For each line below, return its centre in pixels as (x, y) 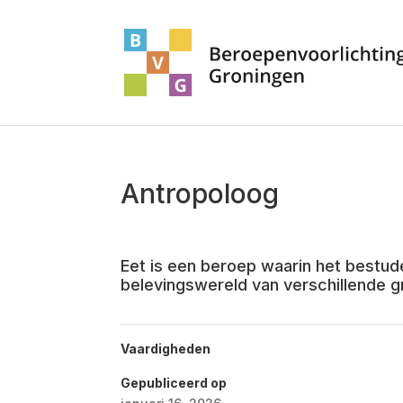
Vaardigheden (166, 349)
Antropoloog (200, 193)
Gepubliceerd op (174, 383)
